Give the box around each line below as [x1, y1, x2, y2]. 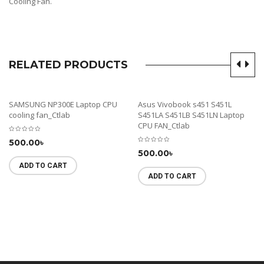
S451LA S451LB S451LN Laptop [138, 109, 245, 120]
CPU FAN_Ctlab [138, 120, 190, 131]
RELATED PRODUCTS [9, 58, 128, 71]
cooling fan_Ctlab [9, 109, 70, 120]
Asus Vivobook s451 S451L [138, 98, 232, 110]
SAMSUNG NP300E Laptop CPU [9, 98, 117, 110]
